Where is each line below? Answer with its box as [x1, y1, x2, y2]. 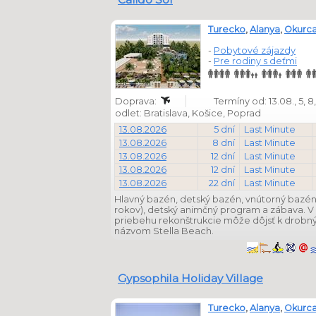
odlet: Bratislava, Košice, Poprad [115, 108, 263, 119]
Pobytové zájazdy [214, 45, 296, 56]
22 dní [209, 178, 235, 188]
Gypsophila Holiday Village [118, 272, 263, 285]
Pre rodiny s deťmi [214, 56, 297, 66]
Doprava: [115, 96, 159, 107]
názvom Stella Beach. [114, 226, 214, 236]
